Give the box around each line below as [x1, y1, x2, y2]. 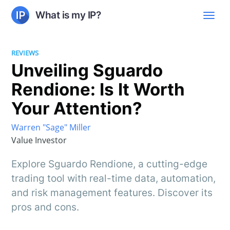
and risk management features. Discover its [11, 187, 213, 199]
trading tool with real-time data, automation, [11, 172, 216, 185]
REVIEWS [11, 48, 39, 57]
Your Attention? [11, 98, 143, 119]
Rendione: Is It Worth [11, 79, 185, 100]
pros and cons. [11, 201, 80, 214]
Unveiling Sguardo [11, 60, 163, 81]
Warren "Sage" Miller [11, 122, 91, 133]
